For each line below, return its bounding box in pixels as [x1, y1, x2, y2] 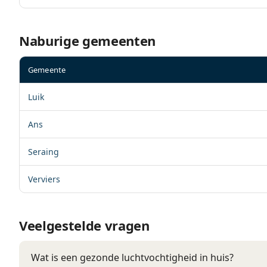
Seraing [28, 146, 59, 157]
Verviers [28, 173, 60, 185]
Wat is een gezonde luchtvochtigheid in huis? [31, 251, 234, 264]
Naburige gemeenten [19, 32, 156, 49]
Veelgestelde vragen [19, 216, 150, 234]
